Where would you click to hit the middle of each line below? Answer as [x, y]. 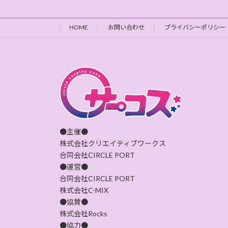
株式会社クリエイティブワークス [116, 143]
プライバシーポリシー [195, 27]
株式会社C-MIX [84, 190]
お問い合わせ [126, 27]
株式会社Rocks [83, 213]
